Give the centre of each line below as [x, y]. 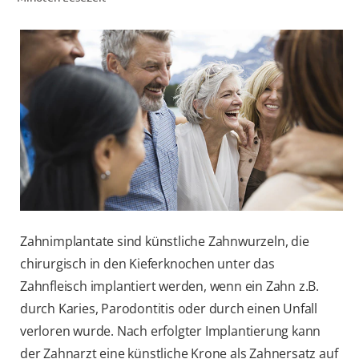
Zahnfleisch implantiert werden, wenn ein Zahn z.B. [169, 286]
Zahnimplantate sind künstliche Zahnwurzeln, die [165, 242]
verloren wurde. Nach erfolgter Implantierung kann [171, 331]
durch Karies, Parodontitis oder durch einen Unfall [169, 309]
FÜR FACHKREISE [288, 79]
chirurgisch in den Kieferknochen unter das [147, 264]
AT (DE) [313, 149]
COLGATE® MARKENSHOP [265, 114]
